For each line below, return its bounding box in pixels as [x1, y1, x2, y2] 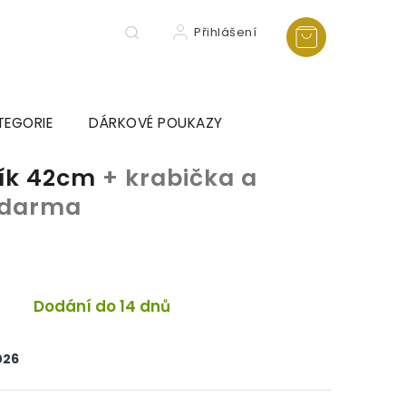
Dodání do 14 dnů [34, 295, 170, 317]
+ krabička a [102, 161, 257, 194]
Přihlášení [194, 24, 256, 41]
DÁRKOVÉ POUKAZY [89, 113, 223, 132]
